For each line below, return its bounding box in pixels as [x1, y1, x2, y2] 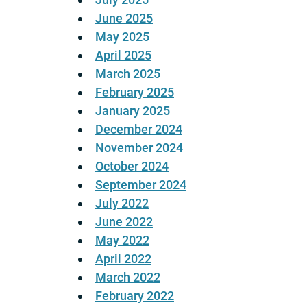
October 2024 [95, 159, 169, 174]
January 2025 [95, 103, 170, 119]
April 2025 [95, 48, 151, 63]
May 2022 [95, 233, 149, 248]
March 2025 [95, 66, 160, 82]
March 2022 [95, 270, 160, 285]
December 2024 [95, 122, 182, 137]
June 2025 [95, 11, 153, 26]
